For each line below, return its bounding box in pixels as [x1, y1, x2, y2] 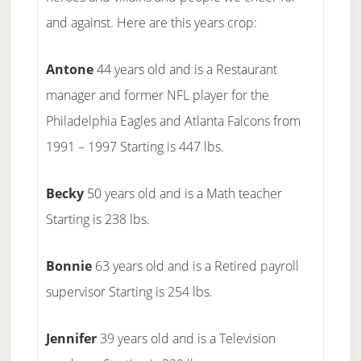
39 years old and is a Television [96, 330, 276, 347]
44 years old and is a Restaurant [93, 60, 277, 78]
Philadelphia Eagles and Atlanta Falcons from [45, 112, 301, 130]
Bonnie [45, 257, 92, 275]
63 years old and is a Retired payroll [91, 257, 299, 275]
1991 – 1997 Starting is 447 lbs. [45, 138, 224, 156]
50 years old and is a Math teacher [83, 185, 282, 202]
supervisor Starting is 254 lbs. [45, 283, 213, 301]
